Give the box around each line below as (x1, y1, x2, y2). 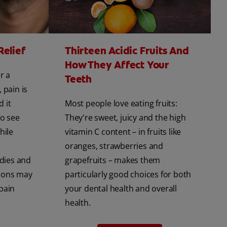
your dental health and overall (65, 182, 177, 194)
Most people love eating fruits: (65, 97, 177, 109)
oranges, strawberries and (65, 140, 164, 152)
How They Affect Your (65, 58, 169, 71)
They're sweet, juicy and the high (65, 111, 186, 123)
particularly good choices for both (65, 168, 192, 180)
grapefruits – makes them (65, 154, 161, 166)
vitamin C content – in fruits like (65, 126, 181, 137)
